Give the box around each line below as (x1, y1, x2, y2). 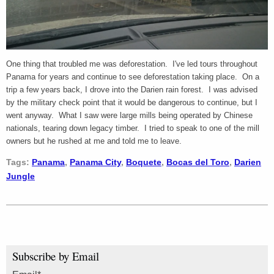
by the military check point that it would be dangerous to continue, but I (6, 97, 257, 107)
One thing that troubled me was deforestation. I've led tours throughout (6, 59, 257, 68)
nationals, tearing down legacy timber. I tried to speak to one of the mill (6, 123, 259, 133)
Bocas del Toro (166, 157, 229, 167)
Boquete (126, 157, 161, 167)
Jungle (6, 171, 35, 181)
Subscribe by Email (12, 248, 99, 264)
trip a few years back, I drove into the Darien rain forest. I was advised (6, 84, 257, 94)
